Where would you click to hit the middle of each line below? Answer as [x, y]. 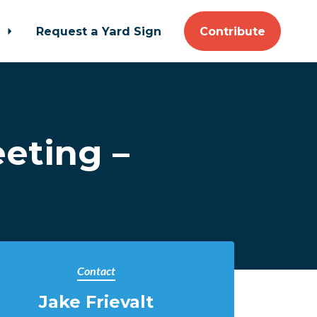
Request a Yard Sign [99, 31]
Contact [96, 271]
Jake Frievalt [96, 302]
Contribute [233, 31]
